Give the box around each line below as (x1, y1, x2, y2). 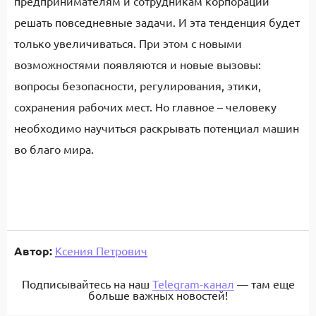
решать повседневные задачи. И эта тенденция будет (14, 15, 300, 29)
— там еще (233, 276, 295, 291)
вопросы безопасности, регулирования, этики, (14, 78, 261, 92)
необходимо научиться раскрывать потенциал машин (14, 121, 299, 135)
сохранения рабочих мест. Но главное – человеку (14, 99, 276, 114)
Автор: (14, 243, 52, 258)
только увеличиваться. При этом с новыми (14, 36, 242, 50)
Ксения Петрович (55, 243, 147, 257)
